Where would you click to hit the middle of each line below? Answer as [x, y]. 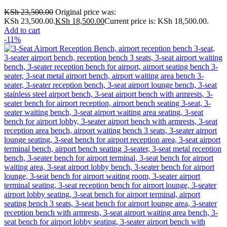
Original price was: [86, 12]
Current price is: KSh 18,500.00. [157, 21]
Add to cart [22, 30]
